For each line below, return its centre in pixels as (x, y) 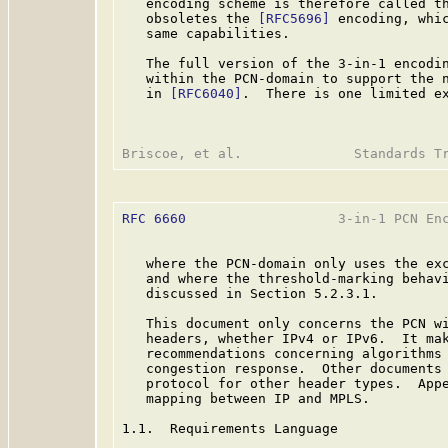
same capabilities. (206, 33)
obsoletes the (190, 18)
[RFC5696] (294, 18)
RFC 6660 (154, 218)
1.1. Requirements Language (230, 428)
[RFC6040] (206, 93)
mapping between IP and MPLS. (246, 398)
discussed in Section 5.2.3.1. (250, 293)
